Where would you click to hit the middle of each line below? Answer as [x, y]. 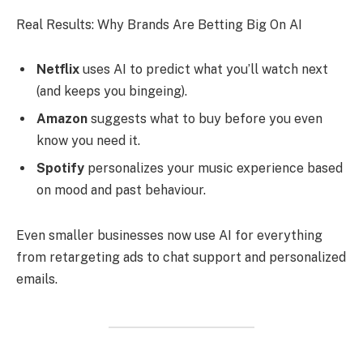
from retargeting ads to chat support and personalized [181, 257]
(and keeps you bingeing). [112, 92]
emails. [37, 279]
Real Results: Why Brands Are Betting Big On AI [159, 24]
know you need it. [88, 141]
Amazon [64, 119]
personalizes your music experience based [215, 169]
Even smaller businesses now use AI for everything [169, 235]
